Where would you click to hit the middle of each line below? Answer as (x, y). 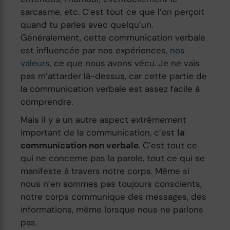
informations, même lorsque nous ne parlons (112, 209)
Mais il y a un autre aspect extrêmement (104, 119)
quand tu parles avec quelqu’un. (87, 24)
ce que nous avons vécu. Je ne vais (126, 63)
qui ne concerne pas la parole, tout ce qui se (113, 158)
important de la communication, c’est (99, 132)
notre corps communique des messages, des (114, 196)
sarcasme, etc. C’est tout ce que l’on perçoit (113, 12)
